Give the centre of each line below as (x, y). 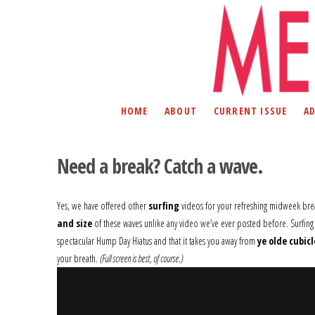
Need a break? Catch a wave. (160, 166)
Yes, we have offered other (102, 206)
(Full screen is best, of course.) (141, 258)
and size (74, 223)
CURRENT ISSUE (250, 110)
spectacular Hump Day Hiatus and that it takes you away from (157, 241)
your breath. (78, 258)
